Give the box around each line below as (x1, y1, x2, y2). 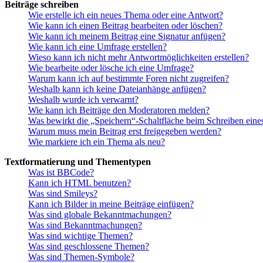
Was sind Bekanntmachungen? (28, 220, 142, 231)
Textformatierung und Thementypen (5, 157, 151, 167)
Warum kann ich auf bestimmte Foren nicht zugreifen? (28, 73, 229, 84)
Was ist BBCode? (28, 167, 94, 178)
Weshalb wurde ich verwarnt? (28, 95, 139, 105)
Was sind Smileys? (28, 188, 97, 199)
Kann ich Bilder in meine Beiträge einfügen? (28, 199, 194, 210)
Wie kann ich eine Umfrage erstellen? (28, 42, 167, 52)
